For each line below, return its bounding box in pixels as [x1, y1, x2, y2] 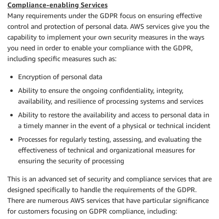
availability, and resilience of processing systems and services [18, 97, 203, 105]
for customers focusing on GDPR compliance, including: [7, 207, 177, 215]
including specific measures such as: [7, 54, 116, 63]
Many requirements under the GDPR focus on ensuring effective [7, 11, 202, 20]
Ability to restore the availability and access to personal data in [18, 110, 209, 119]
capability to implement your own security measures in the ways [7, 33, 204, 41]
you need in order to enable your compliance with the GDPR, [7, 44, 193, 52]
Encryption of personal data [18, 72, 102, 81]
